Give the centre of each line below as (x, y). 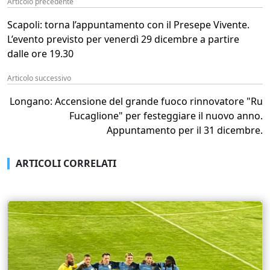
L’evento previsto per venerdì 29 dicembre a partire (123, 39)
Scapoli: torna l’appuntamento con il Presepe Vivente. (128, 25)
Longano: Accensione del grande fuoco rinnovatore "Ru (136, 101)
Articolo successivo (39, 78)
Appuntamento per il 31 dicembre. (185, 130)
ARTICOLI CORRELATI (66, 163)
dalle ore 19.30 (40, 54)
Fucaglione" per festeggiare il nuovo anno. (166, 116)
